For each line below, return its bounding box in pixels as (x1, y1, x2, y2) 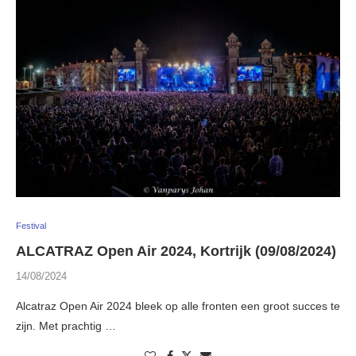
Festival (16, 221, 46, 231)
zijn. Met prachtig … (16, 319, 116, 333)
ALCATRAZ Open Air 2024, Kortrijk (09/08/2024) (16, 243, 336, 260)
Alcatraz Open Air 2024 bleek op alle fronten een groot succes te (16, 300, 340, 313)
